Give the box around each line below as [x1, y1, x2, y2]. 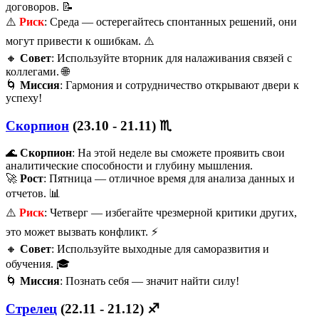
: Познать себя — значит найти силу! [60, 275, 239, 288]
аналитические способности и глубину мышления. [6, 159, 253, 172]
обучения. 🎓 [6, 258, 70, 271]
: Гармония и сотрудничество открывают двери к [60, 78, 299, 91]
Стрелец [6, 300, 57, 316]
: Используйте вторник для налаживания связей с [51, 51, 292, 64]
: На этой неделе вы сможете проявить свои [72, 147, 285, 159]
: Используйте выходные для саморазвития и [51, 243, 269, 256]
